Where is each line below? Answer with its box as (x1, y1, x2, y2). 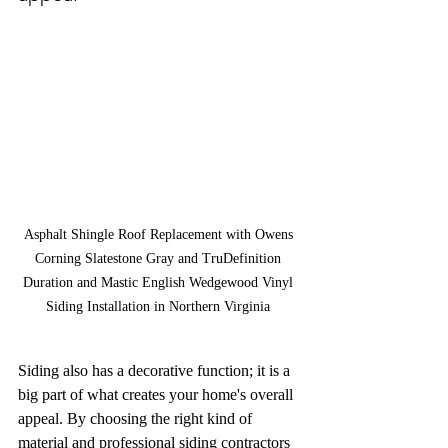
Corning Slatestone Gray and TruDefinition (35, 251, 285, 267)
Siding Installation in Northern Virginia (46, 299, 274, 315)
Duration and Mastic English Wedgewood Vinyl (23, 275, 297, 291)
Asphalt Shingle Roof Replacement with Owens (23, 227, 297, 243)
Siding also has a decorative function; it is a (18, 362, 294, 380)
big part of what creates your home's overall (18, 386, 297, 404)
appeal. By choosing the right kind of (18, 410, 256, 428)
